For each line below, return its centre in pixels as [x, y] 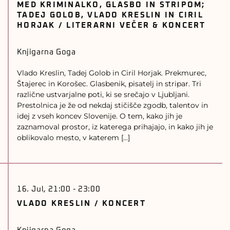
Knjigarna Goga [46, 52]
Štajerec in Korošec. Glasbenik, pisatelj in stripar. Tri [109, 84]
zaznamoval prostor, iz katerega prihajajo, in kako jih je [115, 127]
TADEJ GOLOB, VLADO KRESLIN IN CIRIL [110, 15]
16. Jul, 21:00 [44, 189]
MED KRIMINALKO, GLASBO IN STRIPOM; [111, 5]
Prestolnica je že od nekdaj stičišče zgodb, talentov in [112, 105]
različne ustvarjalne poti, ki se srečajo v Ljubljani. [103, 94]
